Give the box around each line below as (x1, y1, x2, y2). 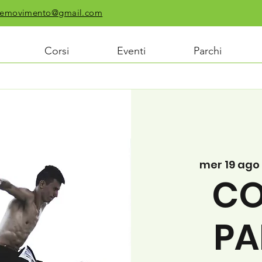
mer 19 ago (199, 157, 260, 173)
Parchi (194, 44, 222, 57)
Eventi (117, 44, 146, 57)
